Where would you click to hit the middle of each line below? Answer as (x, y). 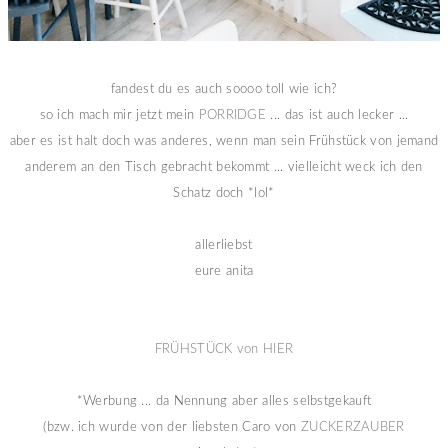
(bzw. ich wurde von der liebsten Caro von (172, 427)
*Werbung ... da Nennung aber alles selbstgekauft (224, 401)
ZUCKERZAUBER (353, 427)
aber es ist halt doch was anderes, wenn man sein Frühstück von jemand (224, 141)
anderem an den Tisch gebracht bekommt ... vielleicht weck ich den (224, 167)
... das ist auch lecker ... (337, 115)
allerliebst (224, 245)
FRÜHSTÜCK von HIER (224, 349)
